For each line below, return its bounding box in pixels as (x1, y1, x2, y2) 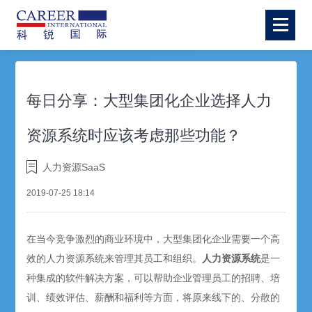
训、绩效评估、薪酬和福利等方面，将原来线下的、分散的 (26, 292, 281, 304)
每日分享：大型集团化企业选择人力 (26, 92, 272, 109)
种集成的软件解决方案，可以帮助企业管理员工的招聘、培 (26, 272, 281, 284)
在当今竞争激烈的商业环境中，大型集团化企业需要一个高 (26, 233, 281, 245)
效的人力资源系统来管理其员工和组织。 (26, 253, 203, 265)
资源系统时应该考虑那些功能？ (26, 127, 242, 144)
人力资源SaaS (42, 161, 106, 173)
